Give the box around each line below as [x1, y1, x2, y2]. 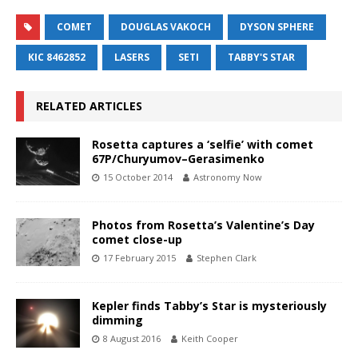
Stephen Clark [197, 252, 257, 265]
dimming [92, 312, 143, 328]
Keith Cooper [181, 332, 238, 345]
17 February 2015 [103, 252, 176, 265]
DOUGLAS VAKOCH [121, 20, 211, 34]
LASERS [114, 50, 149, 65]
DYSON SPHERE [240, 20, 314, 34]
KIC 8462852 [28, 50, 86, 65]
